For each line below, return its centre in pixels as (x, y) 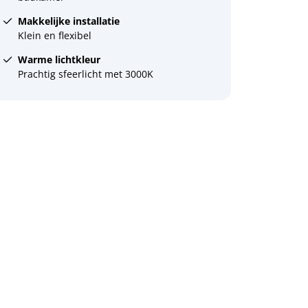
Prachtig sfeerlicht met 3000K (85, 74)
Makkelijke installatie (68, 21)
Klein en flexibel (54, 35)
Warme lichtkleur (59, 59)
